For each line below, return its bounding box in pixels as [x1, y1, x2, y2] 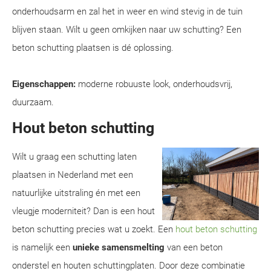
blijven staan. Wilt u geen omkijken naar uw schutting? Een [12, 24, 241, 35]
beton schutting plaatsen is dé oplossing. [12, 42, 174, 53]
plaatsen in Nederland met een [12, 169, 133, 180]
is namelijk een [12, 242, 73, 253]
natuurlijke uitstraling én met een [12, 188, 140, 198]
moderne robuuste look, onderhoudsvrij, [76, 79, 232, 90]
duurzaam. [12, 97, 54, 108]
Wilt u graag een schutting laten [12, 151, 137, 162]
